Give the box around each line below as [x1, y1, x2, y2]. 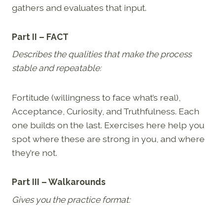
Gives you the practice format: [12, 194, 130, 205]
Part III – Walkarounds [12, 177, 106, 187]
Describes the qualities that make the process [12, 49, 191, 60]
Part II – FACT [12, 31, 69, 42]
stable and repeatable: [12, 63, 101, 74]
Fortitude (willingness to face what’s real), [12, 92, 181, 103]
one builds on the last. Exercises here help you [12, 120, 204, 131]
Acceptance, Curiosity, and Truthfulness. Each [12, 106, 199, 117]
